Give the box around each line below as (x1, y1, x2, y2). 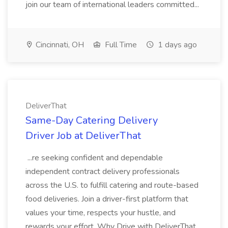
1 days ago (156, 39, 197, 50)
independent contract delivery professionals (25, 166, 180, 177)
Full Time (103, 39, 137, 50)
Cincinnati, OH (34, 39, 84, 50)
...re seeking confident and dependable (25, 152, 163, 163)
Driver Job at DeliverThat (25, 129, 141, 142)
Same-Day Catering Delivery (25, 113, 158, 127)
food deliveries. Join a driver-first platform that (25, 193, 188, 205)
